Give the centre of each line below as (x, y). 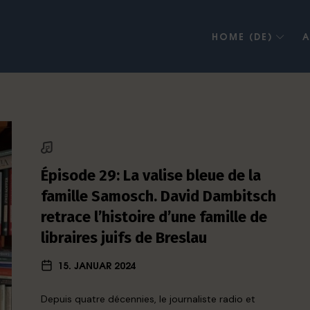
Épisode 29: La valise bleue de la (151, 175)
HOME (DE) (242, 36)
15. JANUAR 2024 (97, 265)
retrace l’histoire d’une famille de (154, 217)
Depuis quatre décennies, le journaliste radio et (148, 299)
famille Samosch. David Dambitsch (159, 196)
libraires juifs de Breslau (124, 238)
